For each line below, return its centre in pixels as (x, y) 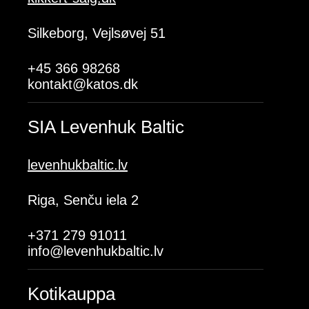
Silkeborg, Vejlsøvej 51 (97, 33)
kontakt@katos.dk (83, 84)
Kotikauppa (71, 294)
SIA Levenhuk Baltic (106, 127)
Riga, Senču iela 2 (83, 200)
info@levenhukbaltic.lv (96, 251)
